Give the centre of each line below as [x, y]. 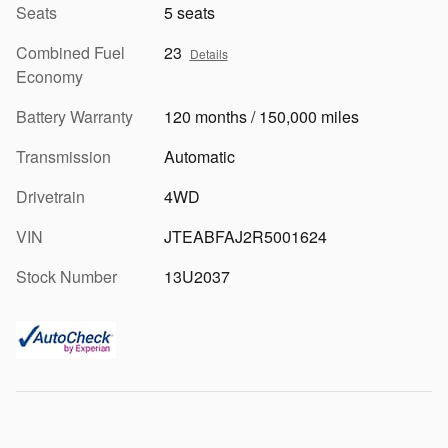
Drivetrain [50, 196]
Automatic [199, 156]
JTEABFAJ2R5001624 [245, 236]
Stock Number [66, 276]
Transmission [63, 156]
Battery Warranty [74, 116]
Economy [49, 76]
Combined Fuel [70, 52]
